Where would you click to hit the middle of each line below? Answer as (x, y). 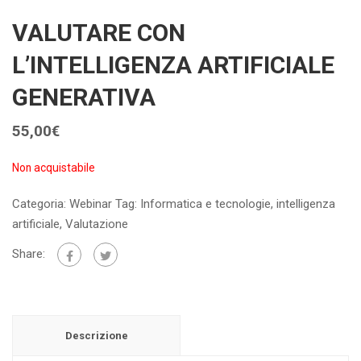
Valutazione (97, 224)
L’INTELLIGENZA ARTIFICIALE (173, 65)
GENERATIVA (84, 98)
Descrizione (96, 336)
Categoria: (41, 204)
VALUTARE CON (99, 33)
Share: (29, 254)
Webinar (91, 204)
